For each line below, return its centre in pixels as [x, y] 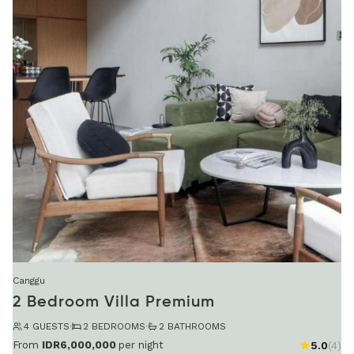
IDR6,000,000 [79, 345]
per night [141, 345]
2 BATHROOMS [192, 327]
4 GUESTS [47, 327]
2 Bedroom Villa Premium [114, 303]
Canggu [29, 281]
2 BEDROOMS [114, 327]
